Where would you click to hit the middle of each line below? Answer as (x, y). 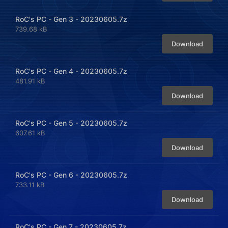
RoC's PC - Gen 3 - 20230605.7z (71, 19)
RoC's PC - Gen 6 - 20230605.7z (71, 175)
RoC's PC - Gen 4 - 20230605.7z (71, 71)
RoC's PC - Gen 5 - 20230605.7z (71, 123)
